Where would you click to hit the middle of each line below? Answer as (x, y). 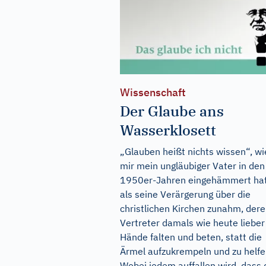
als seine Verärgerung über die (185, 194)
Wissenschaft (153, 93)
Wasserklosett (168, 130)
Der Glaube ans (172, 111)
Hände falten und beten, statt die (191, 237)
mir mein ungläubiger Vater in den (192, 166)
